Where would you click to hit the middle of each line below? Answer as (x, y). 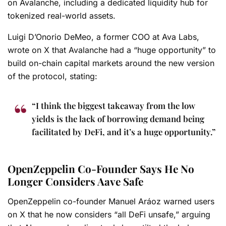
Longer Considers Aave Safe (75, 181)
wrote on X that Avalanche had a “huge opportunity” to (112, 50)
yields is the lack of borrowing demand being (118, 118)
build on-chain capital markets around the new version (111, 63)
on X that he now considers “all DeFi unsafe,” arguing (109, 214)
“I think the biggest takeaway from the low (114, 105)
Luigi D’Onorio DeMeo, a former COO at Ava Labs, (103, 37)
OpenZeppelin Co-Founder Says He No (101, 169)
